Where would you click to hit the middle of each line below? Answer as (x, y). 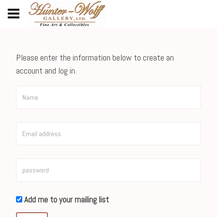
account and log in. (46, 70)
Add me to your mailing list (65, 200)
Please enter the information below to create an (95, 57)
